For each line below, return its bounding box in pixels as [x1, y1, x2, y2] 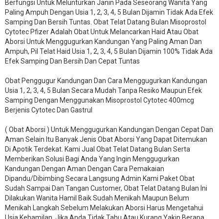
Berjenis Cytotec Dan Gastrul [5, 106, 92, 114]
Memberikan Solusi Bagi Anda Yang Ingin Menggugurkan [5, 154, 179, 163]
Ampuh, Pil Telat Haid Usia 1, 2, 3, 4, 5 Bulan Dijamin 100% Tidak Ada [5, 47, 213, 55]
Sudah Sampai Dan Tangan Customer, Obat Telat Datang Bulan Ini [5, 184, 207, 192]
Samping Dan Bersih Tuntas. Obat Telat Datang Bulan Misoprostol [5, 18, 206, 26]
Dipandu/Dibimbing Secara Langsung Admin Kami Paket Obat [5, 174, 195, 182]
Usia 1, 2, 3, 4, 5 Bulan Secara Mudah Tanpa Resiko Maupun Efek [5, 86, 202, 94]
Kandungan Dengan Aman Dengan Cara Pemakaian [5, 164, 164, 173]
